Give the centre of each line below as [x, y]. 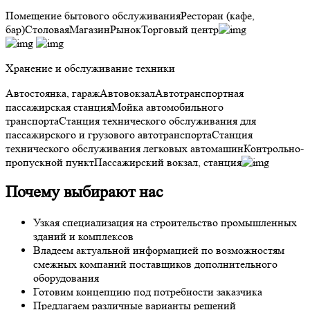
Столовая [47, 29]
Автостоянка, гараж [53, 93]
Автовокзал [127, 93]
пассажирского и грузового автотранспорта [109, 134]
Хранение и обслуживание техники [90, 68]
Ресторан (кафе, [218, 15]
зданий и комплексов [83, 237]
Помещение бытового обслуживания [93, 15]
